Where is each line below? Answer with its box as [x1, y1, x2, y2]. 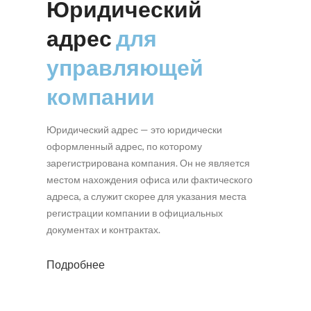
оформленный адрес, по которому [47, 140, 203, 153]
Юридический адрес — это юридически [47, 124, 223, 136]
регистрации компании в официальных [47, 207, 224, 219]
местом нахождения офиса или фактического [47, 174, 253, 186]
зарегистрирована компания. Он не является [47, 157, 251, 169]
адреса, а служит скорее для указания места [47, 190, 247, 203]
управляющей [47, 53, 204, 81]
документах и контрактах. [47, 224, 161, 236]
